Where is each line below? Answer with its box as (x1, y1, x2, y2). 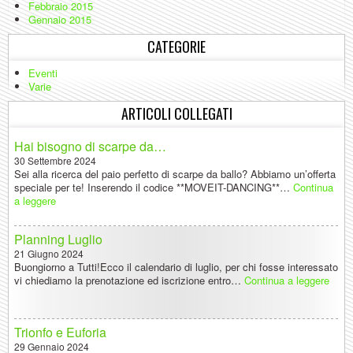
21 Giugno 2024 (14, 247, 84, 260)
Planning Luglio (14, 230, 102, 248)
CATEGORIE (147, 36, 206, 57)
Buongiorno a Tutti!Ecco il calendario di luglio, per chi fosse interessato (14, 259, 338, 274)
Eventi (35, 65, 58, 80)
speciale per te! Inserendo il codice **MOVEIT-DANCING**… (14, 180, 293, 195)
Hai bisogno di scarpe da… (14, 137, 166, 155)
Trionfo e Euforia (14, 323, 106, 341)
